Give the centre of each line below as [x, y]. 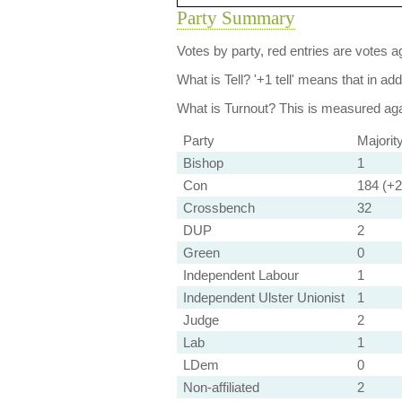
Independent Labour [240, 275]
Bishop [203, 163]
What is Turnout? [226, 108]
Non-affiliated [221, 387]
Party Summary [236, 18]
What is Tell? [213, 79]
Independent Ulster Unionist [263, 297]
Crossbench [218, 208]
